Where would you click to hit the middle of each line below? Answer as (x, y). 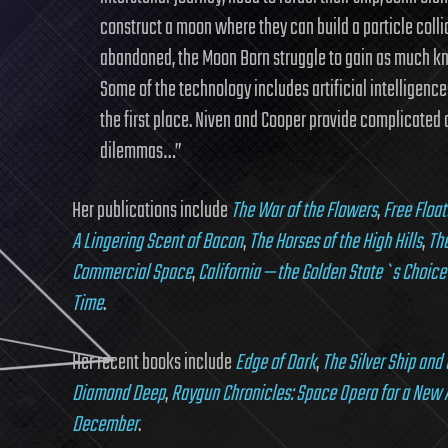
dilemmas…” (141, 152)
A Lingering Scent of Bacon (157, 242)
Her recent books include (153, 363)
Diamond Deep (118, 394)
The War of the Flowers (304, 211)
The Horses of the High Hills (335, 242)
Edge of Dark (275, 363)
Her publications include (151, 211)
